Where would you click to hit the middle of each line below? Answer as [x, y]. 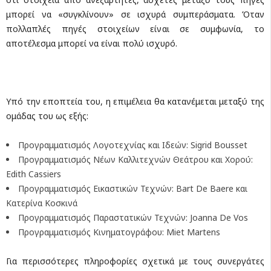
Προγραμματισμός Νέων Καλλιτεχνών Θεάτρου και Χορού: [135, 159]
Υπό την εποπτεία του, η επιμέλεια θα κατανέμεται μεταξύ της [135, 101]
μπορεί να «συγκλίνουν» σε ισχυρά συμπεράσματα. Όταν [135, 14]
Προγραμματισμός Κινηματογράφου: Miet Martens [119, 232]
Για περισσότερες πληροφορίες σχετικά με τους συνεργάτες [135, 261]
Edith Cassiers [34, 174]
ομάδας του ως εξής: [47, 116]
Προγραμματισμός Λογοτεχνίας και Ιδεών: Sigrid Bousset [133, 145]
